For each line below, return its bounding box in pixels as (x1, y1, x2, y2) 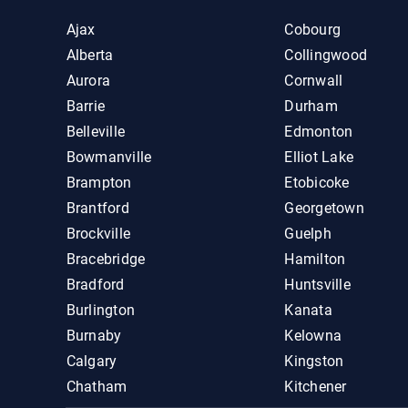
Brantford (66, 199, 129, 217)
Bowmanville (66, 148, 152, 166)
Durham (284, 97, 338, 115)
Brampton (66, 174, 132, 191)
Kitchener (284, 378, 347, 395)
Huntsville (284, 276, 351, 293)
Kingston (284, 352, 344, 370)
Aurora (66, 72, 111, 89)
